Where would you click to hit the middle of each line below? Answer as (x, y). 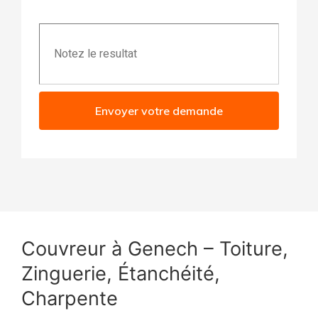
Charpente (70, 298)
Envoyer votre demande (159, 110)
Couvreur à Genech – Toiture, (155, 248)
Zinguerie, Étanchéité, (121, 273)
